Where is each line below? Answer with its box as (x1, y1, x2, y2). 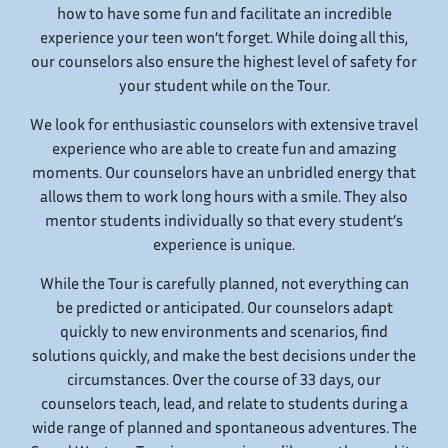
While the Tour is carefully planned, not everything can (39, 273, 409, 294)
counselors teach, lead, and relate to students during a (40, 393, 408, 414)
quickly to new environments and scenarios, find (60, 321, 388, 342)
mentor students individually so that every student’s (45, 210, 403, 231)
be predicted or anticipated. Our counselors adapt (55, 297, 393, 318)
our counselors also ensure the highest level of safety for (31, 51, 417, 72)
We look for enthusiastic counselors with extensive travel (30, 114, 418, 135)
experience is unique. (153, 234, 295, 255)
